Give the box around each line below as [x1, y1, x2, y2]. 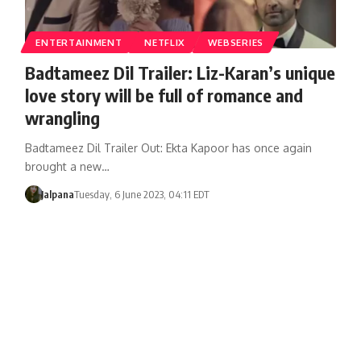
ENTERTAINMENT [35, 35, 122, 48]
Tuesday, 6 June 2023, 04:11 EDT [74, 187, 210, 201]
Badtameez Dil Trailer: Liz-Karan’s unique [24, 60, 335, 84]
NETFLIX [144, 35, 186, 48]
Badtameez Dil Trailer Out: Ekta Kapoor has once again [24, 140, 312, 155]
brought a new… [24, 159, 110, 173]
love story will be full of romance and [24, 83, 303, 106]
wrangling [24, 106, 100, 129]
